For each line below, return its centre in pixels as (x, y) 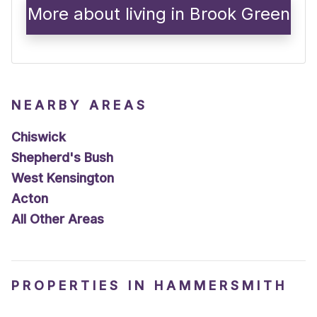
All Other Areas (58, 219)
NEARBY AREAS (80, 105)
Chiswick (39, 137)
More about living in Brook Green (158, 14)
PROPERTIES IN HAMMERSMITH (149, 286)
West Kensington (63, 178)
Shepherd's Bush (62, 158)
